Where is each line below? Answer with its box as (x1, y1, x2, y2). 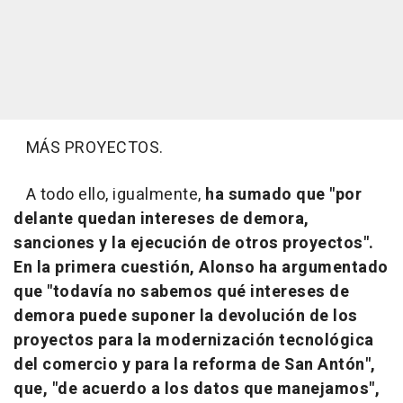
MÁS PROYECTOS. (13, 136, 164, 161)
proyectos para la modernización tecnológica (13, 328, 374, 354)
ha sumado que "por (205, 183, 362, 208)
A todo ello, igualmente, (13, 183, 205, 208)
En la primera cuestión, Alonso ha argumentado (13, 255, 389, 281)
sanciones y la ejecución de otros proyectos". (13, 231, 374, 256)
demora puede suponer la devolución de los (13, 304, 358, 329)
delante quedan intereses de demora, (13, 207, 309, 232)
